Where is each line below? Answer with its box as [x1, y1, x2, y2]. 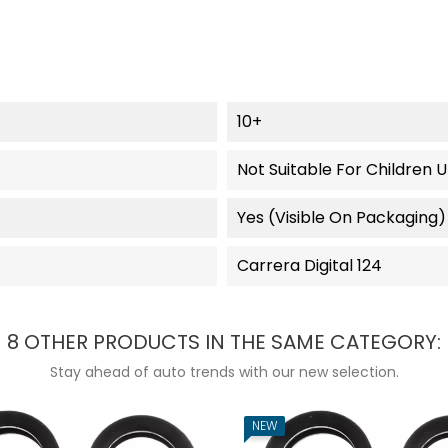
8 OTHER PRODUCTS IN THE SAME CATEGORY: [7, 327, 441, 356]
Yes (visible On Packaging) [236, 205, 446, 229]
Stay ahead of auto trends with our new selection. [49, 361, 399, 382]
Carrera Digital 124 [236, 253, 382, 277]
